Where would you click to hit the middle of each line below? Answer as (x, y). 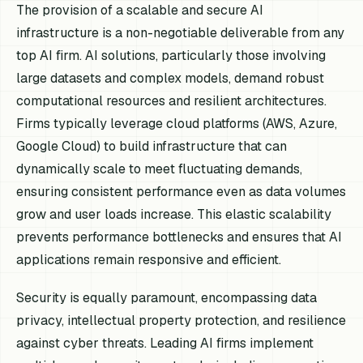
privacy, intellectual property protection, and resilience (181, 320)
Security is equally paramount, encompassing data (167, 298)
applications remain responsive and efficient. (149, 259)
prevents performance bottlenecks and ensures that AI (179, 237)
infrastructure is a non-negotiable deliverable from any (181, 32)
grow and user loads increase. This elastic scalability (174, 214)
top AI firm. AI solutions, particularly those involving (171, 55)
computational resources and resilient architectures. (172, 100)
